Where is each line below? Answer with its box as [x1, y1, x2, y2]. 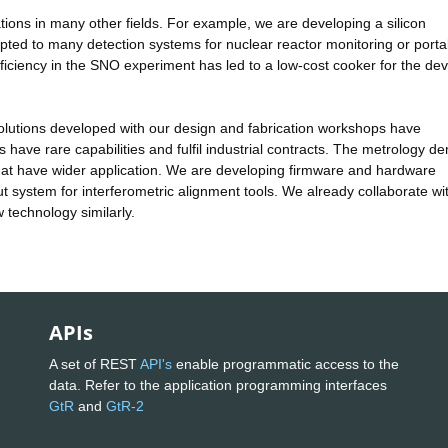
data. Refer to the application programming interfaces [49, 376, 387, 393]
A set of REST [49, 355, 140, 372]
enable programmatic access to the [172, 355, 399, 372]
